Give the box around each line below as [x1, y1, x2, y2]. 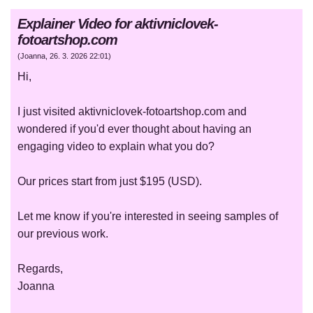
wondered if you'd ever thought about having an [17, 123, 252, 136]
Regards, [17, 263, 63, 275]
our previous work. [17, 228, 108, 240]
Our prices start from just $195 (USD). [17, 175, 202, 188]
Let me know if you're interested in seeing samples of [17, 210, 278, 223]
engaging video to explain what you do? [17, 140, 214, 153]
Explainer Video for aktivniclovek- [17, 16, 218, 32]
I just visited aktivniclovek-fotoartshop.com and [17, 105, 247, 118]
